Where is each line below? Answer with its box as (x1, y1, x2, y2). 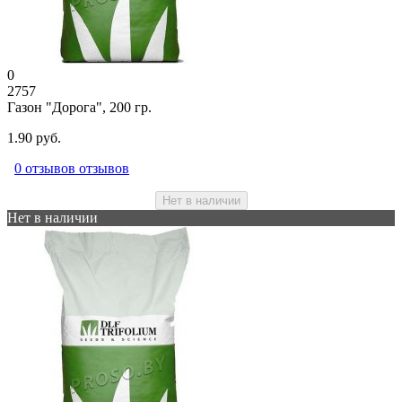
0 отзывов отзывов (14, 161, 129, 177)
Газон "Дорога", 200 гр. (7, 100, 152, 116)
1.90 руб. (7, 130, 61, 146)
